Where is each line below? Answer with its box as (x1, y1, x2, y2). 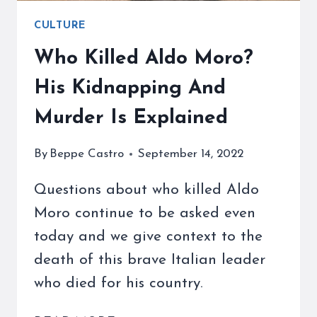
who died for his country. (34, 276, 203, 292)
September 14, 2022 (138, 148, 244, 161)
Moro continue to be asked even (34, 206, 255, 221)
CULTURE (34, 20, 87, 31)
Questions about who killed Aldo (34, 183, 259, 198)
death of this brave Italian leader (34, 253, 265, 268)
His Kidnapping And (34, 79, 226, 99)
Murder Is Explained (34, 108, 228, 129)
